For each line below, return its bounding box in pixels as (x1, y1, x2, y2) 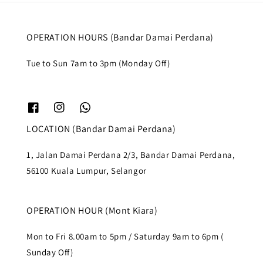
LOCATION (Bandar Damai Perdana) (26, 122, 176, 135)
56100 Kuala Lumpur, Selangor (26, 164, 147, 176)
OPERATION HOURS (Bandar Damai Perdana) (26, 31, 214, 43)
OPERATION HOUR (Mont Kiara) (26, 204, 158, 217)
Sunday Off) (26, 246, 73, 258)
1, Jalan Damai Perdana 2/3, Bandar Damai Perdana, (26, 149, 235, 160)
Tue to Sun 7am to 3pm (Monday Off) (26, 57, 170, 69)
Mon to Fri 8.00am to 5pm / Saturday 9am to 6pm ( (26, 230, 224, 242)
